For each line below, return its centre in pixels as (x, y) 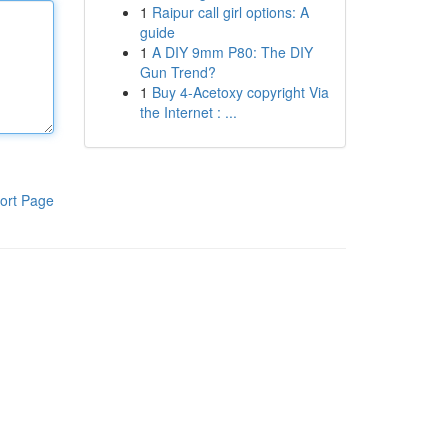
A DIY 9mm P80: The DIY (232, 52)
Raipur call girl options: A (230, 12)
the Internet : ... (188, 112)
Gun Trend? (177, 72)
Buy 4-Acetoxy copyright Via (240, 92)
